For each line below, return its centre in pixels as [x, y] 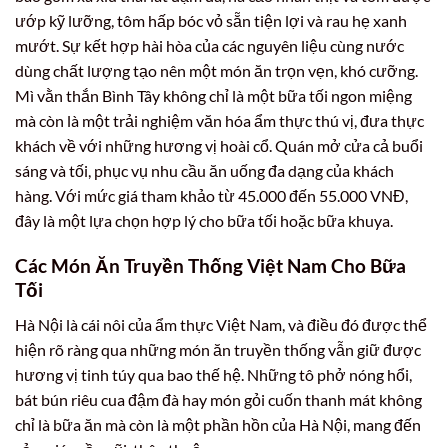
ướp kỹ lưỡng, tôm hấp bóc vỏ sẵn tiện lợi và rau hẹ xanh [211, 21]
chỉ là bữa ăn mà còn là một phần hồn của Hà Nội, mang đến [218, 424]
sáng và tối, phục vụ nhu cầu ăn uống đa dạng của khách [204, 171]
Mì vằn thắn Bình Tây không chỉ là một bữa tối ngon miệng [213, 96]
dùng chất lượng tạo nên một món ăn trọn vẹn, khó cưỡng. [216, 71]
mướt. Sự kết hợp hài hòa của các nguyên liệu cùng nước [209, 46]
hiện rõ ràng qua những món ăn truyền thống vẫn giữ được [218, 349]
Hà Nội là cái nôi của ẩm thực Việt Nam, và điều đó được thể [221, 324]
